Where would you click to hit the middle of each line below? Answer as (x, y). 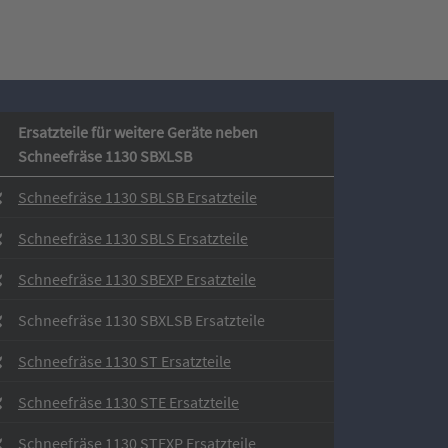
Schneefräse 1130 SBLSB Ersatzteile (137, 197)
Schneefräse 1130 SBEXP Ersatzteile (137, 279)
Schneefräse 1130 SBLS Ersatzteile (133, 238)
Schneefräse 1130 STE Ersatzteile (128, 402)
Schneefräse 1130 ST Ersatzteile (124, 361)
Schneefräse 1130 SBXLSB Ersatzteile (141, 320)
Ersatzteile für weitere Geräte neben (138, 132)
